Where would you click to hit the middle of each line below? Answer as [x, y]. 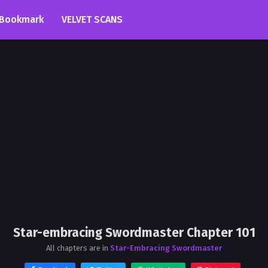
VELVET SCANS [92, 19]
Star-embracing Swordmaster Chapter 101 [134, 233]
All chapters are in [78, 248]
